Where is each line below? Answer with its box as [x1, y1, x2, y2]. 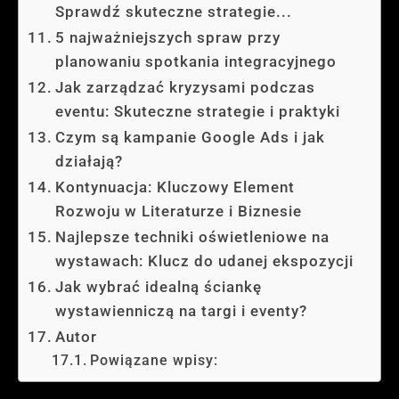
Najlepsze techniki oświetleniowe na [55, 228, 330, 246]
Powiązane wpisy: [90, 353, 219, 369]
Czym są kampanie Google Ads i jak [55, 128, 326, 146]
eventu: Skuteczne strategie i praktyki [55, 102, 341, 120]
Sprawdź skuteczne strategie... [55, 3, 293, 20]
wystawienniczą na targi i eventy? [55, 302, 308, 320]
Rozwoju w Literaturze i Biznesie [55, 202, 303, 220]
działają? [55, 152, 124, 170]
